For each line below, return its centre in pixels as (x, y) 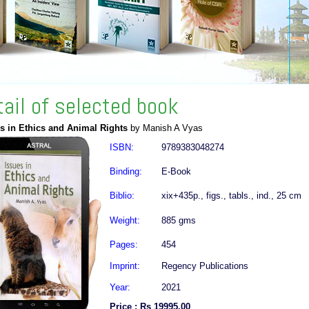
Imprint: (125, 266)
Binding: (126, 171)
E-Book (176, 171)
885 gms (179, 220)
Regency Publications (205, 266)
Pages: (124, 245)
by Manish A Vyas (165, 128)
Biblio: (122, 196)
